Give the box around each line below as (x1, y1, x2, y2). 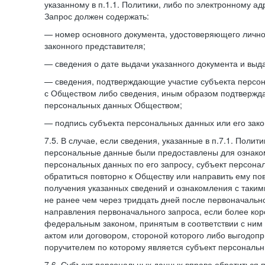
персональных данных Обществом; (44, 99, 182, 111)
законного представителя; (44, 40, 146, 51)
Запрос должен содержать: (44, 10, 149, 22)
